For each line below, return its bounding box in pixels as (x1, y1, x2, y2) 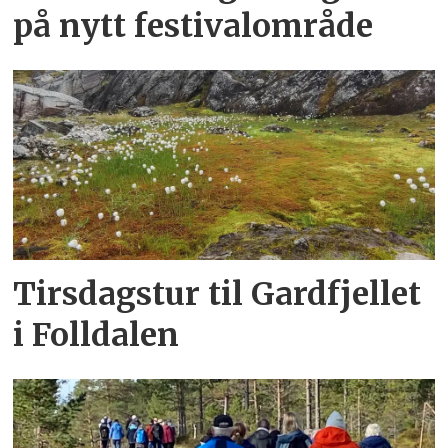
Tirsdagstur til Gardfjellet (13, 273, 422, 314)
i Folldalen (13, 314, 180, 355)
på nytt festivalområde (13, 6, 374, 47)
